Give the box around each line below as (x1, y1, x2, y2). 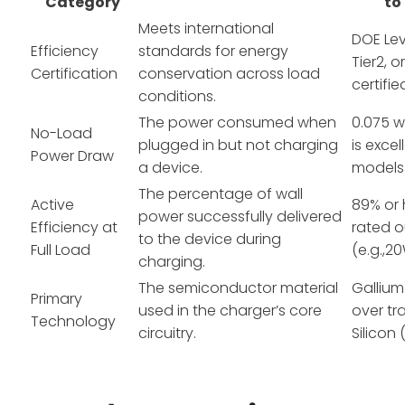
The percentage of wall (138, 183, 304, 204)
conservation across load (138, 62, 321, 84)
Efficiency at (31, 216, 118, 238)
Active (31, 193, 75, 215)
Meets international (138, 17, 275, 39)
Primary (31, 287, 83, 309)
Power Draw (31, 145, 115, 166)
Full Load (31, 239, 91, 260)
